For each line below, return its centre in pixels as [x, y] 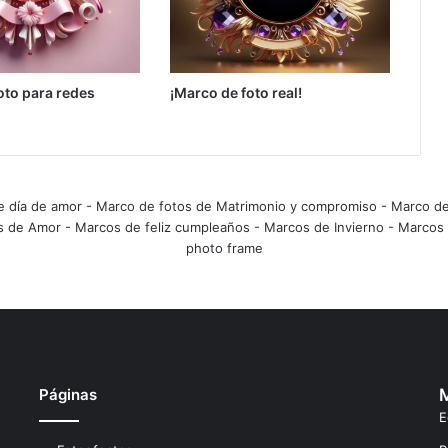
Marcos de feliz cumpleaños [162, 226]
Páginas [67, 394]
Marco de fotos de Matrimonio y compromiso [236, 205]
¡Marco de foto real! [235, 92]
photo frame [224, 247]
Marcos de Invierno [323, 226]
